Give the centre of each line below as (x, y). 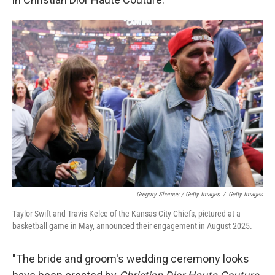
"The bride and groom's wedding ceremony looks (131, 259)
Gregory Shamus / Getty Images (178, 195)
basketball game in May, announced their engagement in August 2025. (132, 226)
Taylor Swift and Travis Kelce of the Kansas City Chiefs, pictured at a (126, 214)
